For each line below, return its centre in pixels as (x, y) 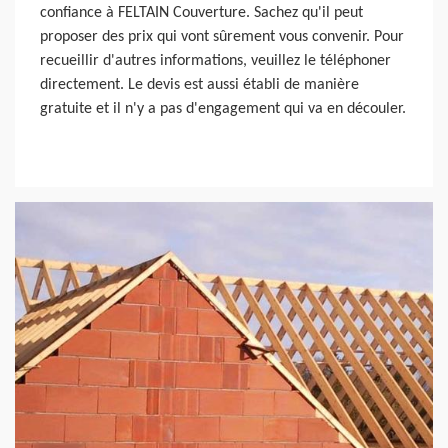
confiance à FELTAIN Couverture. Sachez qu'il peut (201, 12)
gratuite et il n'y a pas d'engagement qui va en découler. (223, 108)
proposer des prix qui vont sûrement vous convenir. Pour (222, 36)
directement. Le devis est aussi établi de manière (199, 84)
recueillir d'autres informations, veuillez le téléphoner (215, 60)
